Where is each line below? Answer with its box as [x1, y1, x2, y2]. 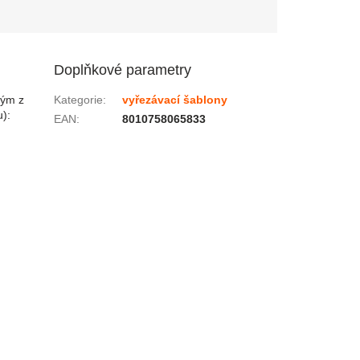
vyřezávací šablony [122, 92, 228, 106]
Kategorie [54, 92, 104, 106]
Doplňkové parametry [54, 61, 192, 78]
